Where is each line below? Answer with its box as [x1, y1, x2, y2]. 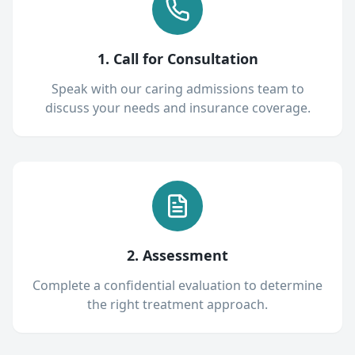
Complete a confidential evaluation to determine [32, 277, 323, 294]
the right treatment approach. [87, 296, 268, 313]
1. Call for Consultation [97, 49, 258, 68]
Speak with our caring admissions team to [51, 80, 304, 97]
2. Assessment [127, 246, 228, 265]
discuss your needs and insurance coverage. [44, 99, 311, 116]
